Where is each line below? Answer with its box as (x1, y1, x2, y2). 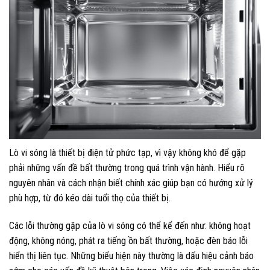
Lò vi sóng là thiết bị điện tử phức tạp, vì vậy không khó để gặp (9, 147, 246, 159)
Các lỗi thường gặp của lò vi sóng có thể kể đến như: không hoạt (9, 219, 251, 231)
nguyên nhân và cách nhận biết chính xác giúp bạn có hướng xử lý (9, 177, 253, 189)
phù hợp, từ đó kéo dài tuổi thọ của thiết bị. (9, 192, 171, 204)
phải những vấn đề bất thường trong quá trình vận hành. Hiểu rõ (9, 162, 245, 174)
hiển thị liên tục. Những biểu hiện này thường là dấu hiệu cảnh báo (9, 250, 254, 262)
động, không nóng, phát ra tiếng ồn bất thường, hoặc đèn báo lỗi (9, 234, 248, 246)
